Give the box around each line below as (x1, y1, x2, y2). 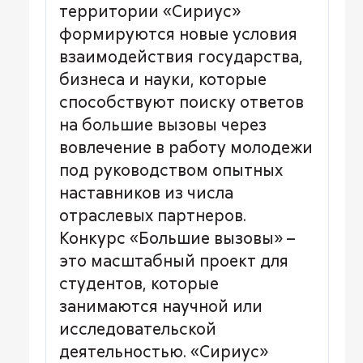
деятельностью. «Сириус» (59, 341, 268, 361)
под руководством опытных (59, 160, 283, 180)
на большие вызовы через (59, 114, 267, 135)
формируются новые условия (59, 23, 297, 44)
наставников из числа (59, 182, 233, 203)
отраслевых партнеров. (59, 205, 246, 225)
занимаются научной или (59, 296, 263, 316)
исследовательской (59, 318, 216, 339)
